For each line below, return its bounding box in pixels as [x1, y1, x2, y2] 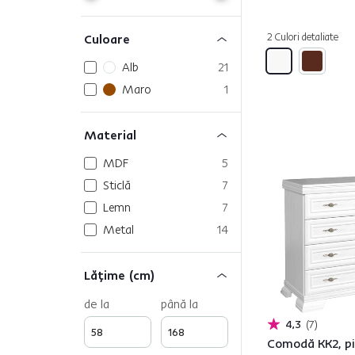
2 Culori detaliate [267, 30, 338, 43]
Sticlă [103, 177, 131, 193]
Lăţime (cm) [84, 267, 155, 283]
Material [84, 127, 136, 143]
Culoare [84, 31, 130, 47]
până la [161, 296, 198, 311]
